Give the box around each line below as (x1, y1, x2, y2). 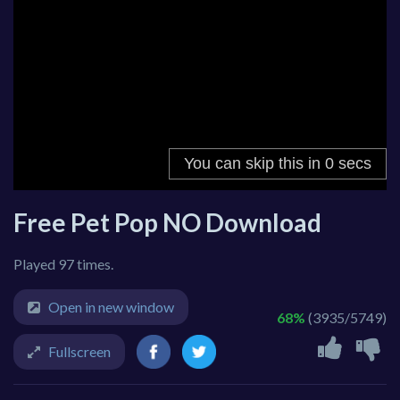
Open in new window (48, 298, 174, 316)
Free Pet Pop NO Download (13, 207, 321, 238)
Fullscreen (48, 343, 111, 361)
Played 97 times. (13, 255, 113, 273)
